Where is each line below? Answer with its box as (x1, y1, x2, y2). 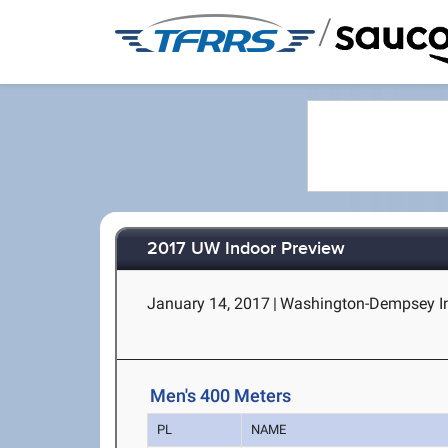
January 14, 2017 (147, 294, 271, 313)
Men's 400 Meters (150, 385, 292, 407)
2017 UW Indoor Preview (147, 238, 346, 261)
